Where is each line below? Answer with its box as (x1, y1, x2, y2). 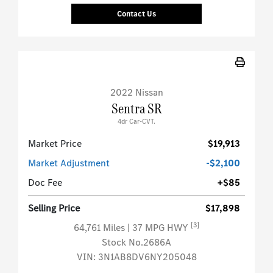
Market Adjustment (28, 157, 110, 170)
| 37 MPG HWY (127, 221, 191, 235)
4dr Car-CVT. (118, 117, 155, 127)
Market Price (28, 137, 82, 151)
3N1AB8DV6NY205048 (97, 250, 197, 264)
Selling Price (28, 202, 80, 215)
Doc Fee (28, 176, 62, 190)
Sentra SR (112, 99, 161, 119)
